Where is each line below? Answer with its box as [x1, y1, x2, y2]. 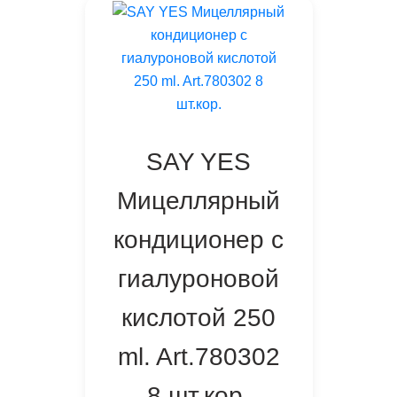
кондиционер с [113, 226, 284, 254]
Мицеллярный [117, 187, 280, 215]
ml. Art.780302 [117, 343, 280, 371]
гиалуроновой [118, 265, 279, 293]
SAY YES [146, 148, 251, 176]
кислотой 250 [121, 304, 276, 332]
